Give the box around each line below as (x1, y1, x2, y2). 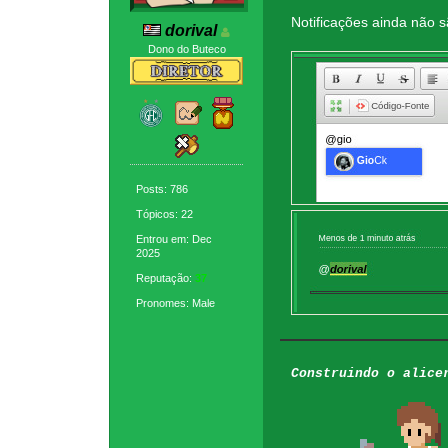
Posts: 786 (136, 182, 189, 195)
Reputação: (136, 271, 196, 284)
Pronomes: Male (136, 296, 216, 309)
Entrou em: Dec (136, 232, 213, 245)
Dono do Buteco (147, 43, 226, 56)
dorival (165, 22, 218, 40)
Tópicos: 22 (136, 207, 194, 220)
